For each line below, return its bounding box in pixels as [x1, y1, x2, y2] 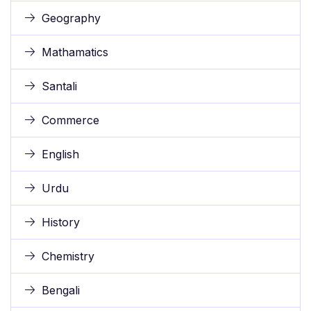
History [42, 215, 80, 230]
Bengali [42, 283, 80, 298]
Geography [42, 11, 101, 26]
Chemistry [42, 249, 94, 264]
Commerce [42, 113, 99, 128]
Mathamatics [42, 45, 108, 60]
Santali [42, 79, 77, 94]
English [42, 147, 79, 162]
